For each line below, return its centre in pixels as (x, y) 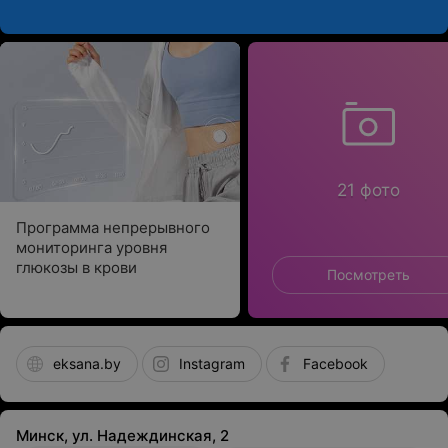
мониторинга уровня (91, 247)
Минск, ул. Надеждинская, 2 (122, 435)
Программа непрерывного (113, 227)
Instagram (212, 363)
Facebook (335, 363)
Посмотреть (368, 274)
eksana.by (87, 363)
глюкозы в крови (76, 267)
